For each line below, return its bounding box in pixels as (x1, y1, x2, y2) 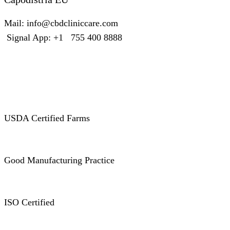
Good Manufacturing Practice (4, 155, 114, 165)
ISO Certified (4, 197, 54, 207)
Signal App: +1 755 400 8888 (4, 32, 122, 43)
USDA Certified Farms (4, 112, 90, 123)
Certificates (4, 61, 79, 76)
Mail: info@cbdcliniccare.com (4, 17, 118, 28)
